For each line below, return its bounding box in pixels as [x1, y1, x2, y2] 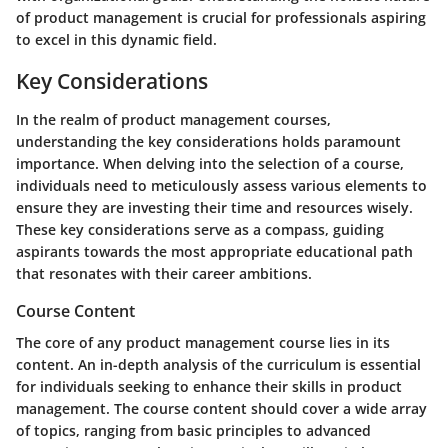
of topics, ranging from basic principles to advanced [16, 421, 371, 441]
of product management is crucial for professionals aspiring [16, 8, 426, 28]
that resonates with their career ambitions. [16, 263, 312, 283]
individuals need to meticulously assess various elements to [16, 175, 427, 195]
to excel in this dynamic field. [16, 30, 217, 50]
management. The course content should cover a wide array [16, 399, 427, 419]
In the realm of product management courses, [16, 109, 331, 129]
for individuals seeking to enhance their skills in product [16, 377, 402, 397]
